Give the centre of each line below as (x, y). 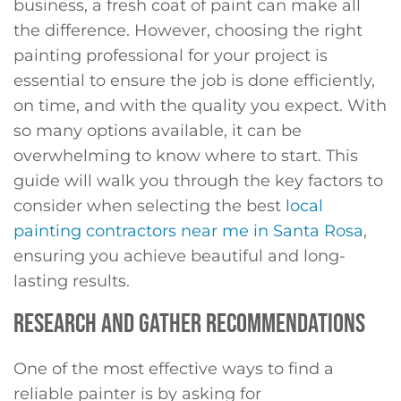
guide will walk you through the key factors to (198, 180)
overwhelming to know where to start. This (186, 155)
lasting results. (72, 281)
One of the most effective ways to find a (174, 369)
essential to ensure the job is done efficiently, (194, 80)
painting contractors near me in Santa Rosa (188, 230)
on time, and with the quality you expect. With (200, 105)
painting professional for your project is (171, 55)
